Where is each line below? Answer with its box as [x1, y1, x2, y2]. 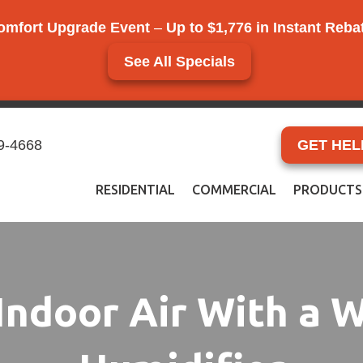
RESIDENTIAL [96, 181, 175, 197]
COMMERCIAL [192, 181, 276, 197]
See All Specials [124, 53, 235, 70]
